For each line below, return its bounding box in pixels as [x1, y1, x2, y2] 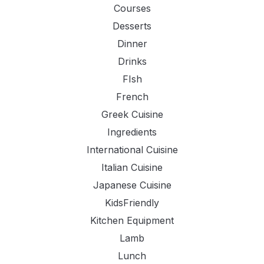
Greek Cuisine [101, 108, 163, 121]
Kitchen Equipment [90, 214, 174, 227]
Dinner [117, 38, 147, 50]
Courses [113, 2, 151, 15]
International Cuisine [86, 144, 178, 156]
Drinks [117, 55, 147, 68]
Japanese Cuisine [93, 179, 171, 192]
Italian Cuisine [101, 161, 163, 174]
